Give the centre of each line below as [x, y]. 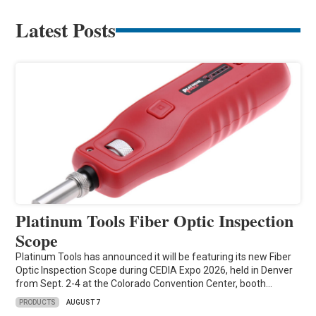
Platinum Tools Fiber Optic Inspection [155, 221]
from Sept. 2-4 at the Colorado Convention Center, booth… [144, 284]
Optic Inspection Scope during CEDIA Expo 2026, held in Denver [154, 271]
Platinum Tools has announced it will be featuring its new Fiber [154, 257]
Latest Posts [66, 30]
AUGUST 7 [84, 303]
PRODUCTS [38, 302]
